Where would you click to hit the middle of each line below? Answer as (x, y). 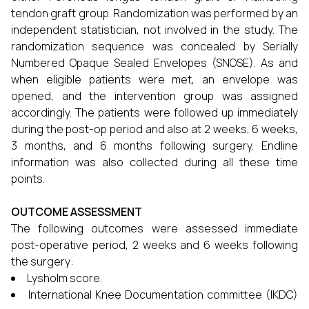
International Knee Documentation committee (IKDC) (163, 295)
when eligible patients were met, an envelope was (154, 79)
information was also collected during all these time (154, 162)
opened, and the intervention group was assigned (154, 96)
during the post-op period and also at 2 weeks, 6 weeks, (154, 129)
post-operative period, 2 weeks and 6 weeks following (154, 245)
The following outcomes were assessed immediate (154, 228)
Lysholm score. (64, 278)
